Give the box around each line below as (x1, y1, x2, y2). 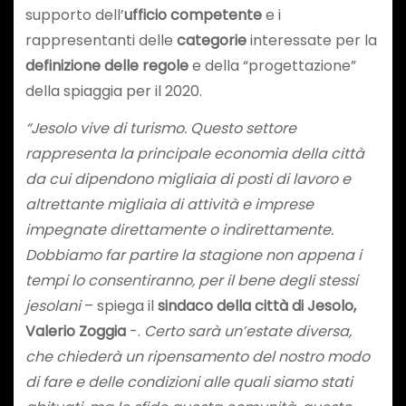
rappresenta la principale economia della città (24, 142, 364, 164)
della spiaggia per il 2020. (24, 81, 202, 102)
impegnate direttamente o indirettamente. (24, 218, 333, 240)
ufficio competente (123, 5, 262, 26)
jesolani (24, 295, 81, 316)
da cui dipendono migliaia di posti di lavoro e (24, 168, 351, 189)
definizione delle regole (24, 55, 188, 77)
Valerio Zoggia (24, 320, 126, 342)
